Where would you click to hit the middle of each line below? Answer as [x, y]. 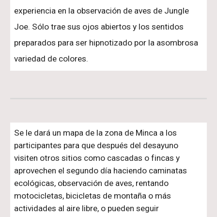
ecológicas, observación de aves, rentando [92, 183]
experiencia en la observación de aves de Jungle [102, 11]
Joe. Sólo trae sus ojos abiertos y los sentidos [99, 27]
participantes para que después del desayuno [96, 145]
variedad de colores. [51, 59]
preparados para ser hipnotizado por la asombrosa [106, 43]
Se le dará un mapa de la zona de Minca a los [96, 133]
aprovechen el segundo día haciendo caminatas [101, 170]
